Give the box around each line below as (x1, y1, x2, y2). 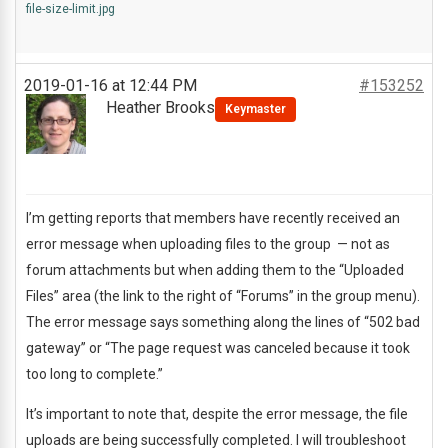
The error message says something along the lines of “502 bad (26, 314, 420, 330)
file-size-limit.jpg (26, 2, 115, 16)
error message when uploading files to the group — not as (26, 236, 390, 252)
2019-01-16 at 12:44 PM (24, 76, 197, 95)
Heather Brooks (106, 98, 215, 117)
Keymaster (225, 102, 286, 116)
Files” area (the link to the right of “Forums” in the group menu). (26, 288, 420, 304)
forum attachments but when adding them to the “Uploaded (26, 262, 404, 278)
